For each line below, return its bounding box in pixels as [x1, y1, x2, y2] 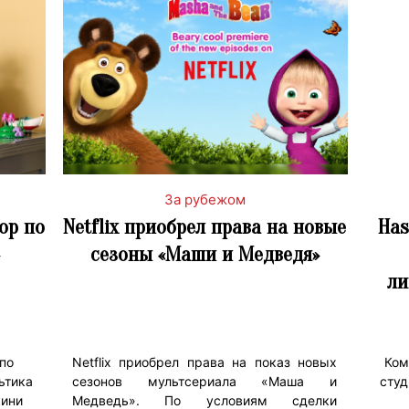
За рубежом [163, 190, 246, 208]
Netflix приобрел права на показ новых [71, 353, 338, 370]
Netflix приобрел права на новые [63, 214, 346, 239]
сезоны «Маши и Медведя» [89, 241, 320, 267]
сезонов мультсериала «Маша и [71, 372, 338, 389]
